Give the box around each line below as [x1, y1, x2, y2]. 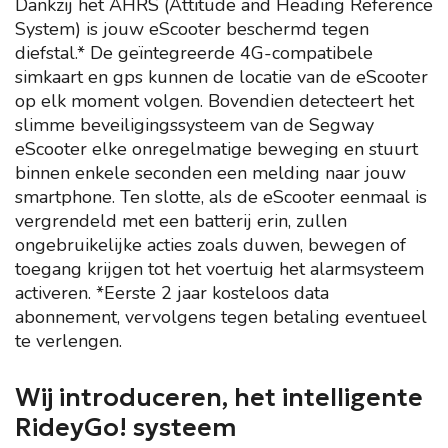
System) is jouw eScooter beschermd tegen [15, 17, 369, 41]
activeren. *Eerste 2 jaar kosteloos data [15, 281, 329, 305]
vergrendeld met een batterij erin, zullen [15, 209, 347, 233]
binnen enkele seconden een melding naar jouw [15, 161, 406, 185]
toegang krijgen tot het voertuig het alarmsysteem [15, 257, 424, 281]
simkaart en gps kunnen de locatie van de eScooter [15, 65, 428, 89]
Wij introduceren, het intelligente [15, 382, 423, 413]
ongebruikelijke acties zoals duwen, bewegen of [15, 233, 406, 257]
